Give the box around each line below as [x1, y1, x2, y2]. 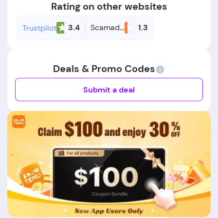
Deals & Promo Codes [53, 62, 155, 75]
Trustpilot [22, 22, 56, 33]
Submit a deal [83, 84, 135, 95]
